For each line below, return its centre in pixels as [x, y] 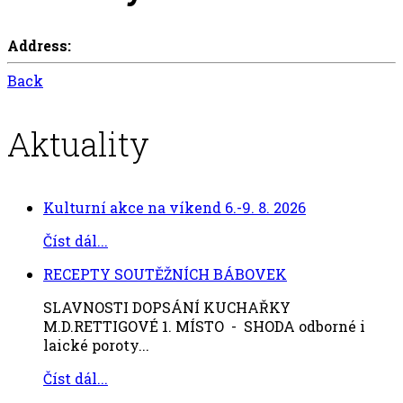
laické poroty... [96, 345]
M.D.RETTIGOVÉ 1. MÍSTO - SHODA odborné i [204, 327]
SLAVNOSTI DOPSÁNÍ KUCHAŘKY [167, 308]
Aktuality [78, 144]
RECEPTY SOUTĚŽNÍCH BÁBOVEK [165, 274]
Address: [39, 46]
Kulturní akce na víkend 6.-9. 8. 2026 [175, 208]
